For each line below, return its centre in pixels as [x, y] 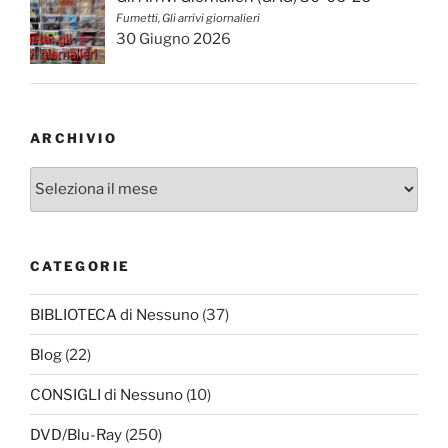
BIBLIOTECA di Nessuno [114, 314]
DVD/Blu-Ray [76, 434]
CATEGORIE [80, 265]
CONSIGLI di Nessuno [106, 394]
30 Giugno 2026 [174, 38]
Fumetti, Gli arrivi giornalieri [188, 17]
